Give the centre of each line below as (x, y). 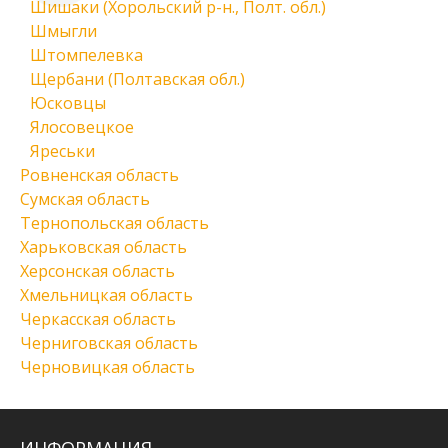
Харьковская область (103, 247)
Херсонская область (97, 271)
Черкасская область (98, 319)
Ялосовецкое (82, 127)
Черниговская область (109, 343)
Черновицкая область (107, 367)
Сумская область (85, 199)
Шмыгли (63, 31)
